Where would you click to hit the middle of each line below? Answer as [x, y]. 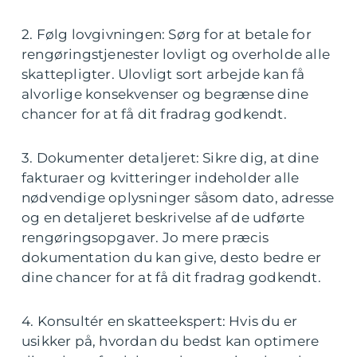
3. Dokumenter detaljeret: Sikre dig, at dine [170, 158]
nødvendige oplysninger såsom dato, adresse [178, 198]
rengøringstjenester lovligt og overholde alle [176, 54]
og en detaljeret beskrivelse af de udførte [163, 218]
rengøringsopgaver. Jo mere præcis [145, 237]
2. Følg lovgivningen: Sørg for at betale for [167, 34]
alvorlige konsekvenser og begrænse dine [165, 94]
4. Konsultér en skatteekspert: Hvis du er [160, 321]
